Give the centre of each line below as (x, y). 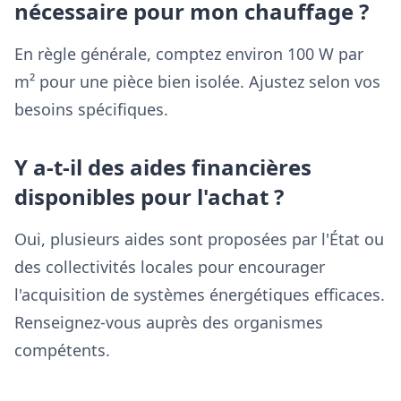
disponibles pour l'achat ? (149, 196)
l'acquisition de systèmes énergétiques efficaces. (200, 294)
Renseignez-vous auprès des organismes (169, 322)
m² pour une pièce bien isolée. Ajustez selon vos (197, 81)
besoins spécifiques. (91, 109)
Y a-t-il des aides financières (163, 167)
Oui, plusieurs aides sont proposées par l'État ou (199, 239)
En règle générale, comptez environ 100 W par (189, 54)
